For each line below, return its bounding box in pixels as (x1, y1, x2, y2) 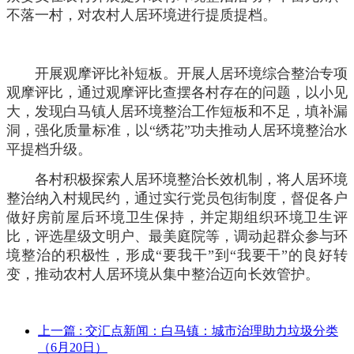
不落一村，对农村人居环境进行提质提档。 (6, 6, 277, 23)
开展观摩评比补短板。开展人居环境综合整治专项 (35, 65, 348, 81)
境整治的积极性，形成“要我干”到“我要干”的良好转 (6, 247, 348, 263)
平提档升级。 (6, 141, 92, 157)
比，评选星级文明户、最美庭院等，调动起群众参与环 (6, 228, 348, 244)
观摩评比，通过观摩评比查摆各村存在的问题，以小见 (6, 84, 348, 100)
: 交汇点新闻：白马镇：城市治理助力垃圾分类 (79, 323, 338, 337)
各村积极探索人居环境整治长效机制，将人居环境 (35, 171, 348, 187)
